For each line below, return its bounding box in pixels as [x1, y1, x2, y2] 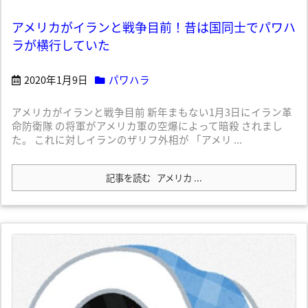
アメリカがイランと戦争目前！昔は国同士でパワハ [12, 18, 296, 36]
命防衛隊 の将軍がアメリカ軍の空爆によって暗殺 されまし [12, 118, 283, 133]
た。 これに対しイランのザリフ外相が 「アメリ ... [12, 132, 242, 147]
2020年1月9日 [24, 72, 88, 87]
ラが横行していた [12, 36, 110, 54]
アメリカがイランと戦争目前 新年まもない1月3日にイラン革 [12, 104, 292, 120]
